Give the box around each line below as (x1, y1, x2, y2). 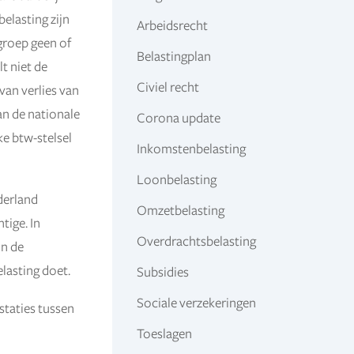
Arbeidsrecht (136, 18, 208, 33)
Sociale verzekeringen (136, 296, 256, 311)
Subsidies (136, 265, 189, 280)
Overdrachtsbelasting (136, 234, 256, 249)
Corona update (136, 111, 220, 126)
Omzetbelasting (136, 203, 224, 218)
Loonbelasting (136, 172, 217, 187)
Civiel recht (136, 80, 199, 95)
